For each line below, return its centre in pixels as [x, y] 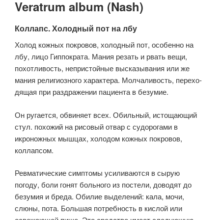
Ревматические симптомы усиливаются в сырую [97, 173]
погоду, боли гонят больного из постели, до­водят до [103, 184]
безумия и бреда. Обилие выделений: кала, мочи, [99, 196]
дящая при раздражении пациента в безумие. [92, 92]
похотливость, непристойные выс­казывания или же [102, 68]
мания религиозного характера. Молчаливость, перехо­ [108, 80]
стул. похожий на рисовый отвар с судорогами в [96, 126]
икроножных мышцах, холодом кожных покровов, [98, 138]
